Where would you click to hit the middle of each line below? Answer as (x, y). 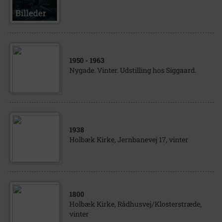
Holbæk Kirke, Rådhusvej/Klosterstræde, (136, 204)
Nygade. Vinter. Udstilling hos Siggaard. (133, 70)
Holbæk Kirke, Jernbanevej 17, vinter (129, 139)
